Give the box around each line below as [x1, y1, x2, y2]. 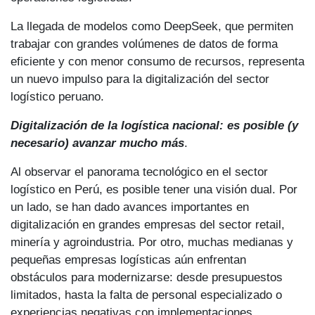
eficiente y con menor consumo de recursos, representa [11, 53, 304, 68]
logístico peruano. [11, 89, 104, 103]
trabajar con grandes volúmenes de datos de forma [11, 36, 278, 51]
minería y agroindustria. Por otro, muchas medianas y [11, 234, 293, 249]
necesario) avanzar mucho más [11, 135, 184, 150]
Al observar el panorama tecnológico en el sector [11, 164, 268, 179]
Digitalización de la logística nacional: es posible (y [11, 117, 298, 132]
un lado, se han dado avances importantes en [11, 199, 249, 214]
